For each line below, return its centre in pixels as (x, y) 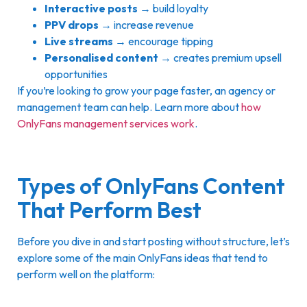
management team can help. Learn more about (129, 107)
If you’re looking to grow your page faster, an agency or (146, 90)
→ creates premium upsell (220, 57)
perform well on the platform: (86, 274)
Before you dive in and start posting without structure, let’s (153, 242)
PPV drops (72, 24)
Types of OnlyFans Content (151, 186)
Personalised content (101, 57)
